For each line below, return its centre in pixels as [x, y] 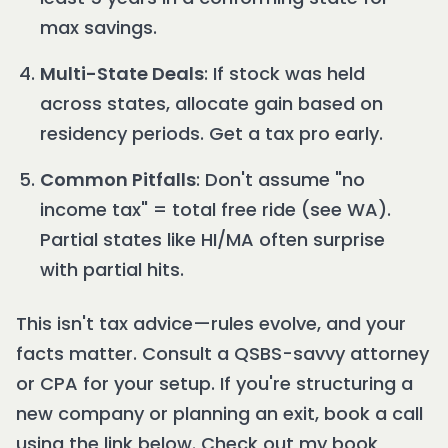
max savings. [98, 28]
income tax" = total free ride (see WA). [215, 210]
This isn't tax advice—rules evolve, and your [211, 324]
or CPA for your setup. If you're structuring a [214, 384]
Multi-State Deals [122, 74]
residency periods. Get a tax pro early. [211, 134]
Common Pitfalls [118, 180]
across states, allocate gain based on [211, 104]
